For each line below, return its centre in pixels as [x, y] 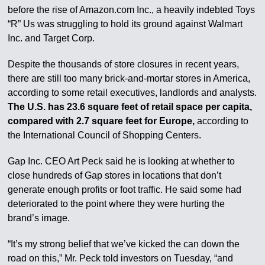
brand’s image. [39, 218]
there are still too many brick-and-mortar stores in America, [129, 78]
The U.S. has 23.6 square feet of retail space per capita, [130, 107]
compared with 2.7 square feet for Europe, [103, 121]
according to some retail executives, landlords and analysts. [132, 93]
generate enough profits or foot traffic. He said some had [125, 190]
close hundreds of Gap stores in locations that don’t [115, 175]
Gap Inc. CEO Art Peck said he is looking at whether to [122, 161]
